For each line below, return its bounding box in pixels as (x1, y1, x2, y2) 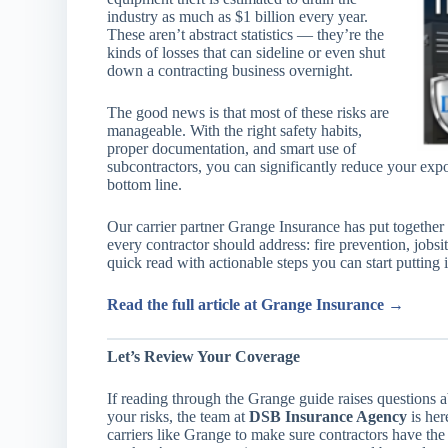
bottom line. (107, 176, 183, 193)
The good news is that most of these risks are (107, 104, 390, 121)
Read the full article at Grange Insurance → (107, 296, 405, 313)
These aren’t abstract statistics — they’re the (107, 26, 385, 43)
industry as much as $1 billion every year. (107, 8, 369, 25)
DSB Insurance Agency (249, 408, 408, 425)
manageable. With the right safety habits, (107, 122, 363, 139)
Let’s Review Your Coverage (107, 348, 301, 365)
